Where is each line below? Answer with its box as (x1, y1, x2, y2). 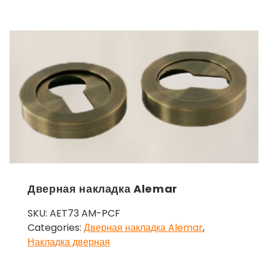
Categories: (28, 220, 84, 234)
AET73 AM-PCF (50, 206, 120, 220)
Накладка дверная (28, 234, 110, 249)
